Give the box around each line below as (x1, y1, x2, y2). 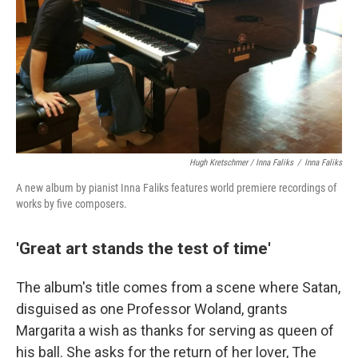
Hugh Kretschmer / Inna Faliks (189, 157, 293, 168)
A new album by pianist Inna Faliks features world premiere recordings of (16, 181, 336, 194)
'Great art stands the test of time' (16, 238, 271, 258)
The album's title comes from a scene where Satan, (16, 279, 340, 296)
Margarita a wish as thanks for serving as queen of (16, 322, 334, 339)
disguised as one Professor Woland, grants (16, 300, 288, 317)
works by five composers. (16, 197, 127, 210)
